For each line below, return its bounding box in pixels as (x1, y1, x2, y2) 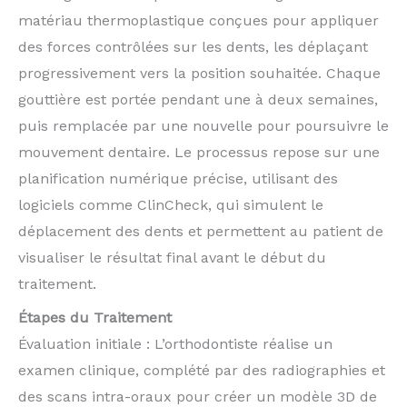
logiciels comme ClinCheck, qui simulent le (18, 195, 323, 213)
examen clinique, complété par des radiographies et (18, 361, 385, 379)
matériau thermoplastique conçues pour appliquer (18, 11, 379, 29)
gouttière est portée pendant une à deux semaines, (18, 90, 378, 108)
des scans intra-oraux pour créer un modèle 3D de (18, 387, 377, 405)
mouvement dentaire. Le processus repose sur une (18, 143, 380, 161)
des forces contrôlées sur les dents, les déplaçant (18, 37, 368, 55)
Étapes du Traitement (18, 308, 172, 326)
